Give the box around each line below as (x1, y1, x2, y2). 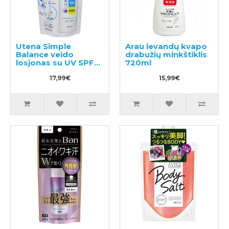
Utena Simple (16, 41, 71, 51)
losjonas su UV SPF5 (16, 57, 99, 67)
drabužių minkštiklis (125, 49, 207, 59)
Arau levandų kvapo (125, 41, 207, 51)
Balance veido (16, 49, 74, 59)
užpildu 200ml (16, 65, 74, 76)
